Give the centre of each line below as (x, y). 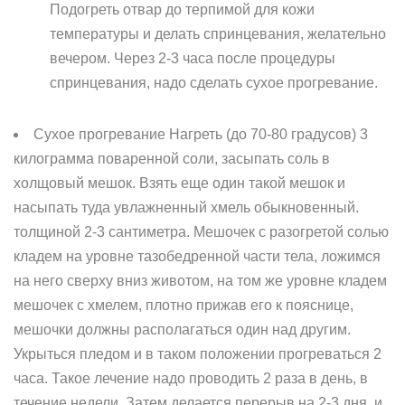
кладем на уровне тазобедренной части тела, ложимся (197, 256)
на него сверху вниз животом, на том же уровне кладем (200, 281)
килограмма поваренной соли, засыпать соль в (172, 159)
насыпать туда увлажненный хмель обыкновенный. (186, 207)
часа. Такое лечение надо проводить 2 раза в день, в (191, 378)
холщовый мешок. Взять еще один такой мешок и (179, 183)
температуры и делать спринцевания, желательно (218, 34)
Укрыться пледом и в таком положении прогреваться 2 (198, 354)
